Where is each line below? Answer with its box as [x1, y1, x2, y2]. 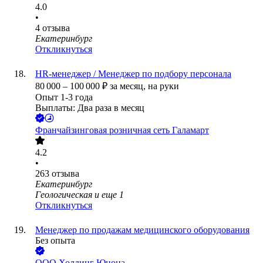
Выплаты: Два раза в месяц [35, 103, 144, 113]
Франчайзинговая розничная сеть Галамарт [35, 125, 209, 136]
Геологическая [35, 190, 92, 200]
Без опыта [35, 235, 75, 246]
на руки [148, 81, 179, 92]
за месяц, [110, 81, 148, 92]
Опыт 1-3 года [35, 92, 93, 103]
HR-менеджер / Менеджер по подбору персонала [35, 69, 231, 79]
